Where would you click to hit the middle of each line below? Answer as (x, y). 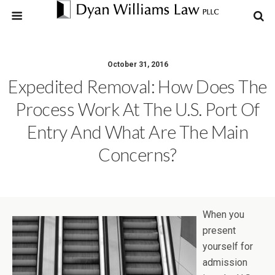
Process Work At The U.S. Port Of (137, 109)
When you (223, 215)
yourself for (228, 246)
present (219, 230)
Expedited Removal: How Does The (137, 87)
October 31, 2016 (137, 64)
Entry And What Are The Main (137, 132)
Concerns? (137, 155)
